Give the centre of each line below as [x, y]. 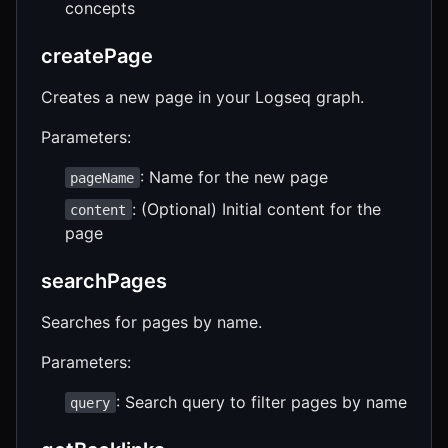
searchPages [104, 280]
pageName [102, 177]
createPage [97, 55]
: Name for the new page [233, 176]
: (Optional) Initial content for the [256, 208]
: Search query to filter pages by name [261, 401]
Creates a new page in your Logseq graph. [202, 96]
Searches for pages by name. [151, 321]
